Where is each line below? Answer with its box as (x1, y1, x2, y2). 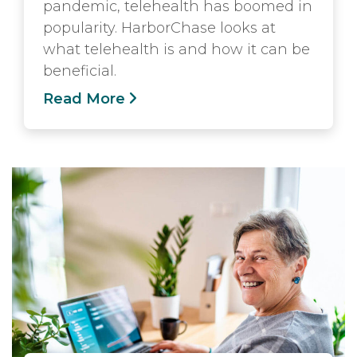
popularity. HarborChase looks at (43, 18, 276, 37)
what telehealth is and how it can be (43, 40, 310, 58)
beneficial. (43, 61, 116, 80)
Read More (43, 89, 125, 108)
